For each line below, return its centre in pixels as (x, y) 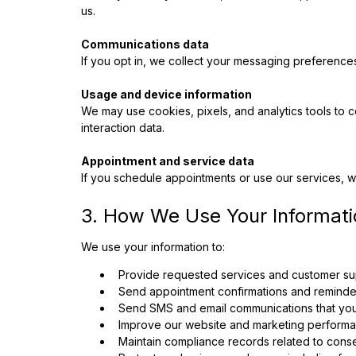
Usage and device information (166, 94)
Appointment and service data (168, 161)
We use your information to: (153, 247)
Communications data (145, 44)
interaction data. (123, 128)
